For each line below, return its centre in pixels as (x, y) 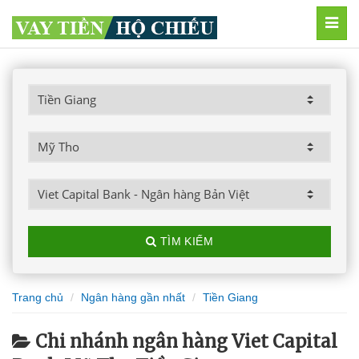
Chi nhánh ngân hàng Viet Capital (186, 341)
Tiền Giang (230, 297)
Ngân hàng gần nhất (133, 297)
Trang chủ (38, 297)
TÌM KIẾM (185, 241)
